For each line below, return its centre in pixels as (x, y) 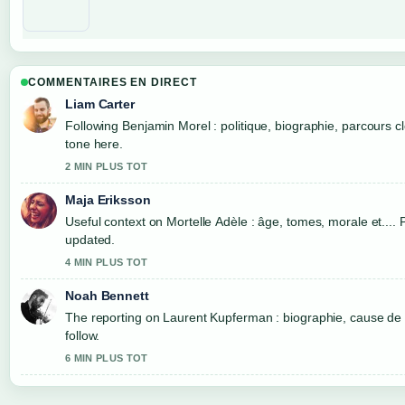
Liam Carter (100, 104)
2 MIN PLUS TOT (107, 166)
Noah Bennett (107, 295)
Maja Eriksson (108, 199)
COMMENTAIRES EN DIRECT (113, 82)
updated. (90, 239)
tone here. (94, 143)
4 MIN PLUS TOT (107, 262)
